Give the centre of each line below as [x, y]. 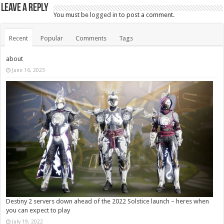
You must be [72, 14]
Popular [52, 38]
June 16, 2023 [29, 70]
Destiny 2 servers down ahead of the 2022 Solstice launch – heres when [108, 201]
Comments [91, 38]
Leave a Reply [25, 8]
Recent [19, 38]
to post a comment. [146, 14]
